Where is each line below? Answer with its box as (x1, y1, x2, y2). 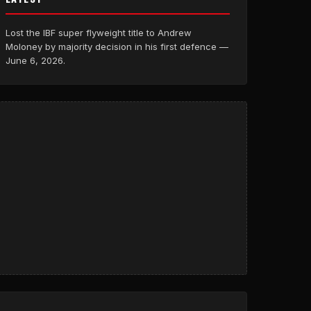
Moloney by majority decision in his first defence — (5, 41, 228, 52)
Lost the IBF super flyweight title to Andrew (5, 27, 192, 38)
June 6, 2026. (5, 55, 65, 66)
